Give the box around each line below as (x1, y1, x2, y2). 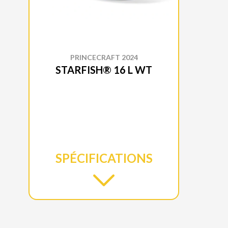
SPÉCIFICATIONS (55, 150, 153, 165)
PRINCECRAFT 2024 (70, 52, 138, 62)
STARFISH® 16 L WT (55, 63, 152, 76)
